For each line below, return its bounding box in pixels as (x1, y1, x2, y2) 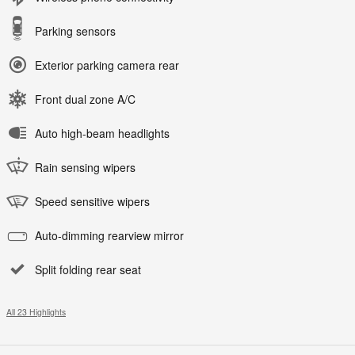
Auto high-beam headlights (35, 124, 170, 141)
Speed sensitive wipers (35, 193, 150, 209)
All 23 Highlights (6, 305, 66, 318)
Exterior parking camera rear (35, 56, 179, 73)
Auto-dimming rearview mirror (35, 227, 184, 243)
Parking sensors (35, 22, 116, 39)
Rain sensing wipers (35, 158, 136, 175)
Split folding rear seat (35, 261, 141, 277)
